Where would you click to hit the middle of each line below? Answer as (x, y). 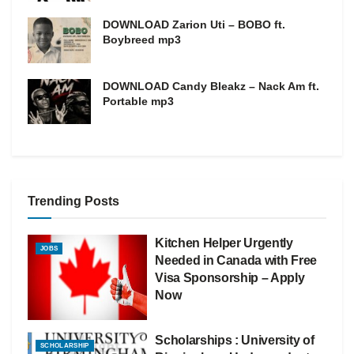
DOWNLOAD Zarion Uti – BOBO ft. (194, 25)
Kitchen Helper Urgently (224, 243)
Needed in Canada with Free (236, 260)
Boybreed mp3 (142, 40)
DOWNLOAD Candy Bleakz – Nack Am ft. (211, 86)
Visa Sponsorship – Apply (230, 277)
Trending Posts (73, 201)
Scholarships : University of (235, 340)
